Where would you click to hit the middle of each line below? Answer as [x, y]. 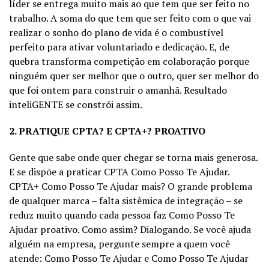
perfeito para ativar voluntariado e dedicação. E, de [119, 47]
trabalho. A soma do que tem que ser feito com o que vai [130, 18]
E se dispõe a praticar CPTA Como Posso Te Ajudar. [119, 171]
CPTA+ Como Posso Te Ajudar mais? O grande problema [131, 186]
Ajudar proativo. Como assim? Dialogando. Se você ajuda [130, 229]
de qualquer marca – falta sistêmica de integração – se [126, 200]
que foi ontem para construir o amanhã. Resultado [118, 90]
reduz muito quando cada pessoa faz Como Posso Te [122, 215]
